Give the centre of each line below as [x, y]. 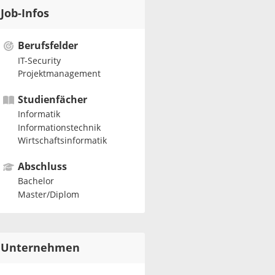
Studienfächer [52, 99]
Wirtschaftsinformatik [62, 141]
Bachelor [36, 182]
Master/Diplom [48, 195]
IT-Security [39, 61]
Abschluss [42, 166]
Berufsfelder [48, 46]
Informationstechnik [59, 128]
